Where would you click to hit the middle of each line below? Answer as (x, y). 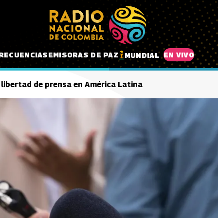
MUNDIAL (142, 55)
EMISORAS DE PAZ (83, 54)
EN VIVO (179, 54)
